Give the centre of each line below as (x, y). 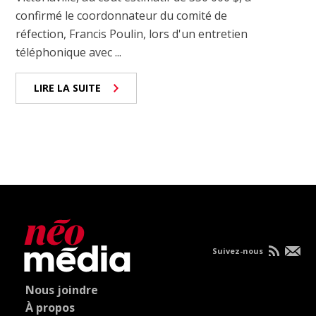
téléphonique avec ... (69, 53)
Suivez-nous (238, 251)
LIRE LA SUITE (68, 88)
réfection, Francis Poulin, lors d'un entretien (132, 34)
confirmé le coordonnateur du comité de (122, 16)
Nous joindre (62, 290)
